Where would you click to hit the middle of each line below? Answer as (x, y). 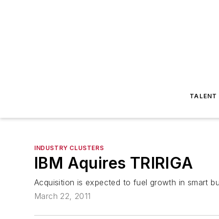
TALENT (204, 96)
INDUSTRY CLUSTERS (69, 148)
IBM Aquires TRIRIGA (114, 163)
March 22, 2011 (63, 196)
